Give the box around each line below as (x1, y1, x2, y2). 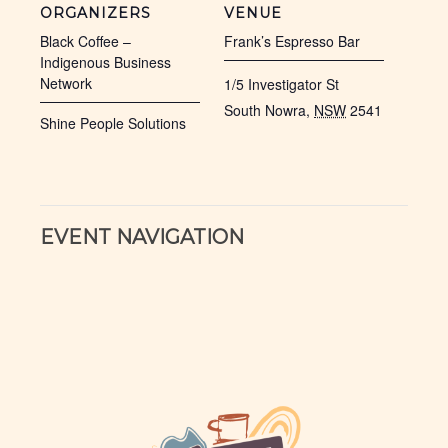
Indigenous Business (40, 52, 171, 73)
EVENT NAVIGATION (40, 225, 244, 250)
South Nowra (224, 100, 306, 121)
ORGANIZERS (40, 4, 151, 23)
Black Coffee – (40, 31, 131, 52)
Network (40, 73, 92, 94)
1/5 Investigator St (224, 74, 339, 95)
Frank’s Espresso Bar (224, 31, 360, 52)
